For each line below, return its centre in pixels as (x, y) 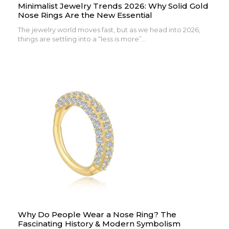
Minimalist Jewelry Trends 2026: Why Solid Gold (113, 6)
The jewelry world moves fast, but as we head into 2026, (109, 30)
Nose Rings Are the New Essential (85, 15)
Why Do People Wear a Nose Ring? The (97, 215)
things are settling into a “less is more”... (82, 39)
